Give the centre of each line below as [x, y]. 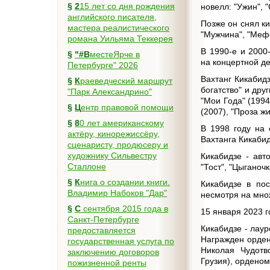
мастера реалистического [118, 28]
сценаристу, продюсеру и [118, 145]
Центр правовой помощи [127, 107]
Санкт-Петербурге [103, 219]
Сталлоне [87, 166]
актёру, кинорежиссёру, [114, 134]
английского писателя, [112, 17]
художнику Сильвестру [112, 155]
